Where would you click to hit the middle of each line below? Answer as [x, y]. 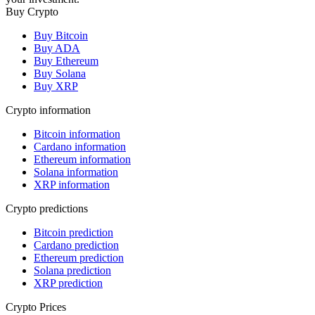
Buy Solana [60, 73]
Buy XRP [56, 86]
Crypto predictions [47, 208]
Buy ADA [57, 48]
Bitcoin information [77, 134]
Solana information [76, 172]
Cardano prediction [76, 245]
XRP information [72, 184]
